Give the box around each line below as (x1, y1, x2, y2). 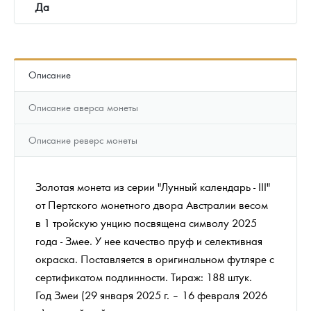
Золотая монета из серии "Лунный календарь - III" (35, 178, 270, 194)
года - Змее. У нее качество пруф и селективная (35, 233, 262, 248)
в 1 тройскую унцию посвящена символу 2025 (35, 215, 257, 230)
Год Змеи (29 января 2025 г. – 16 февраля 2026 (35, 287, 267, 302)
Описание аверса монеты (28, 100, 138, 113)
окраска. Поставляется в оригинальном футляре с (35, 251, 274, 266)
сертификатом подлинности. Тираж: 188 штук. (35, 269, 252, 284)
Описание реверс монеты (28, 133, 137, 146)
